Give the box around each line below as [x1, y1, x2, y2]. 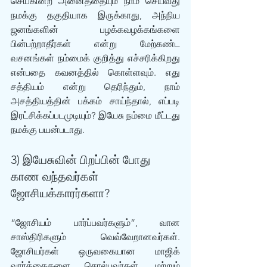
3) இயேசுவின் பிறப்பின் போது [11, 153, 153, 167]
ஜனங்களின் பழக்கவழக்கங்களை [11, 24, 180, 35]
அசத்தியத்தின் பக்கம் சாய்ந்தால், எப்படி [11, 95, 180, 107]
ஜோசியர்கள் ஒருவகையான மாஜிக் [11, 246, 180, 257]
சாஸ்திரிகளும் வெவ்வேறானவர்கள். [11, 231, 180, 243]
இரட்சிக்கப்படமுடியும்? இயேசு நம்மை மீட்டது [11, 110, 180, 121]
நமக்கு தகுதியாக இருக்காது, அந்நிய [11, 10, 180, 21]
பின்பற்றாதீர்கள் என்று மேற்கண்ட [11, 38, 180, 49]
